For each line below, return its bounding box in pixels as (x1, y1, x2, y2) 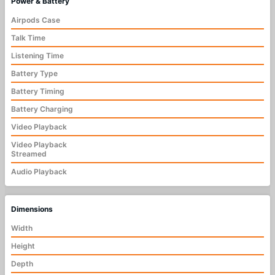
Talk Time (11, 33, 45, 43)
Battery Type (11, 69, 58, 79)
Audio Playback (11, 167, 67, 177)
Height (11, 241, 35, 251)
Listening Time (11, 51, 64, 61)
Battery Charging (11, 104, 73, 114)
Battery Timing (11, 87, 64, 96)
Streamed (11, 149, 47, 159)
